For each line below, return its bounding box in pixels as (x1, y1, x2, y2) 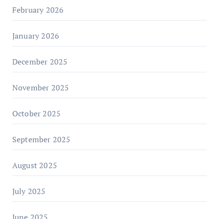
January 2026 (12, 30, 60, 41)
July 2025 (12, 185, 46, 197)
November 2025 (12, 82, 69, 93)
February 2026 (12, 4, 64, 15)
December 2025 (12, 56, 68, 67)
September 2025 (12, 133, 71, 145)
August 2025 (12, 159, 57, 171)
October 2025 (12, 108, 61, 119)
